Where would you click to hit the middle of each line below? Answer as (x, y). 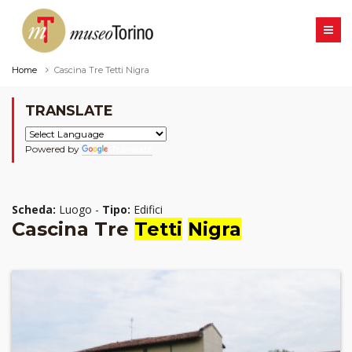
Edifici (147, 210)
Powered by (53, 149)
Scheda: (34, 210)
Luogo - (79, 210)
